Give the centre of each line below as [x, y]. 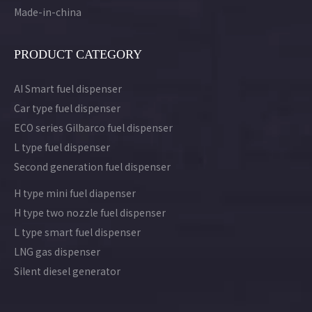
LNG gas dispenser [57, 251]
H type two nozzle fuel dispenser [90, 212]
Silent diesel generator [67, 271]
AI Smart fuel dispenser [68, 88]
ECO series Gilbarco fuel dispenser [93, 127]
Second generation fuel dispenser [92, 166]
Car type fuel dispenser [67, 108]
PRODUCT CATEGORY [78, 54]
